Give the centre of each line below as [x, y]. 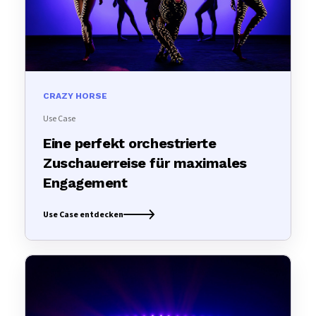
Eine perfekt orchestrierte [130, 143]
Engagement [85, 182]
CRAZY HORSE [75, 96]
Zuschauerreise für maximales [145, 163]
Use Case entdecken [83, 214]
